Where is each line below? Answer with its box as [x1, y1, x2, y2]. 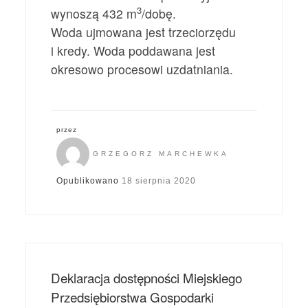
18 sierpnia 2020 [122, 175, 197, 186]
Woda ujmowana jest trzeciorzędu [51, 23, 236, 41]
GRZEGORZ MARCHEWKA [93, 149, 230, 157]
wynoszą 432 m [51, 4, 137, 22]
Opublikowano [56, 175, 122, 186]
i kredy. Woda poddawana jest [51, 41, 216, 59]
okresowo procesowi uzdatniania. [51, 60, 234, 78]
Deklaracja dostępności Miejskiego [51, 267, 243, 287]
